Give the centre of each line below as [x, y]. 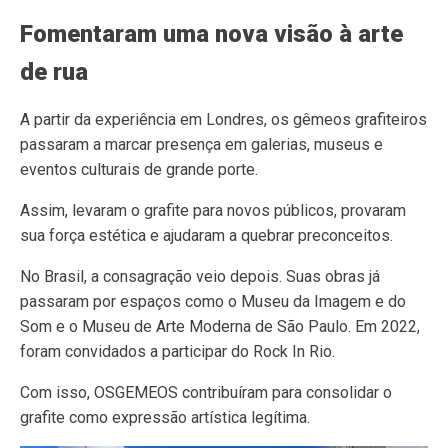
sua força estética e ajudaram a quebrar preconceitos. [206, 235]
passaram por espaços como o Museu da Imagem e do [213, 301]
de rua [54, 72]
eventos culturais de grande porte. [139, 169]
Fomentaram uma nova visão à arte [211, 34]
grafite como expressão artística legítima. [165, 417]
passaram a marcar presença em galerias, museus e [201, 144]
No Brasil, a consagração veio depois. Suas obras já [200, 276]
